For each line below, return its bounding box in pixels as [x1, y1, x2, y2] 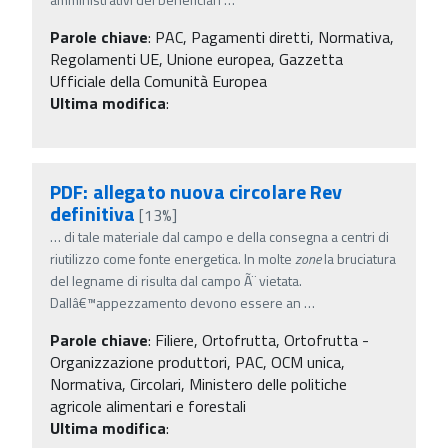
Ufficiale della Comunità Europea [50, 68, 267, 93]
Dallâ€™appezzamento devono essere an [50, 291, 301, 313]
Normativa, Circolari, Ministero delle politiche [50, 371, 347, 396]
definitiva [50, 197, 136, 229]
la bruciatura [321, 247, 396, 269]
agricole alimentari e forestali [50, 393, 246, 418]
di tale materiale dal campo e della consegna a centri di [64, 225, 389, 247]
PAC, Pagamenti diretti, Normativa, [155, 24, 394, 49]
